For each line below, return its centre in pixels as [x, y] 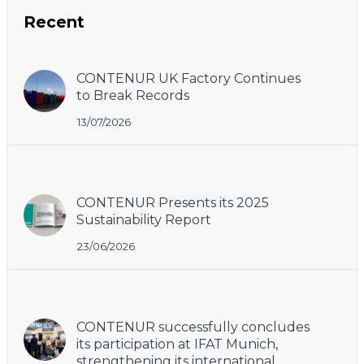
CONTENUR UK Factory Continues [188, 78]
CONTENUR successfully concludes [193, 327]
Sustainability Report [144, 219]
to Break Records [133, 95]
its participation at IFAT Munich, [177, 344]
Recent [54, 22]
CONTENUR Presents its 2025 [173, 202]
